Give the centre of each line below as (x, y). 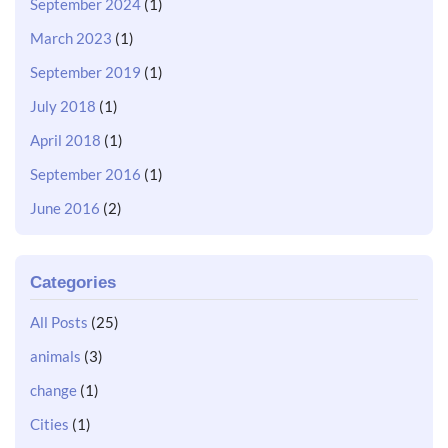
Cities (49, 423)
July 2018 (63, 105)
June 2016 (65, 207)
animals (55, 355)
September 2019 (85, 71)
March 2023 (71, 37)
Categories (73, 281)
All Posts (59, 321)
